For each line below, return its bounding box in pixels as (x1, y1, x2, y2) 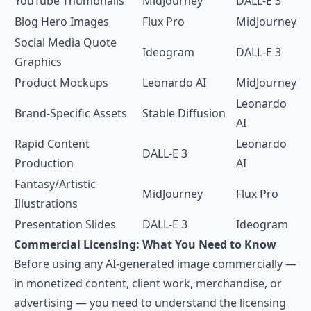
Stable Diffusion (142, 106, 226, 121)
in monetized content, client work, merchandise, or (14, 276, 282, 291)
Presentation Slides (15, 217, 116, 232)
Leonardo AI (142, 75, 206, 90)
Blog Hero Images (15, 14, 109, 29)
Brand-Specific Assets (15, 106, 127, 121)
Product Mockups (15, 75, 108, 90)
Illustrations (15, 196, 78, 211)
